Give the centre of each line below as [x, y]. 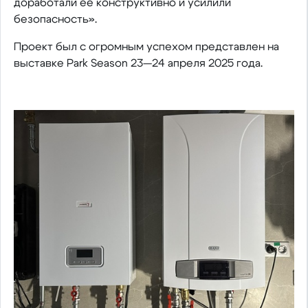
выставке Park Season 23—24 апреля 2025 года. [138, 63]
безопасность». [55, 19]
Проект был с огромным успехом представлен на [146, 47]
